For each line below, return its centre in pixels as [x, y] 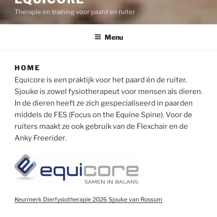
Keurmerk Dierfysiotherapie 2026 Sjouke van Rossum [88, 199]
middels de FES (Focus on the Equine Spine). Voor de [103, 115]
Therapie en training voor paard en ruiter [75, 12]
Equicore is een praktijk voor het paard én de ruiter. [101, 80]
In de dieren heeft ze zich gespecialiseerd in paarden [104, 103]
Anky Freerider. [40, 138]
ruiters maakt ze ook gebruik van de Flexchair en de [101, 126]
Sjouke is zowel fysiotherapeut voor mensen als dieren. [108, 91]
